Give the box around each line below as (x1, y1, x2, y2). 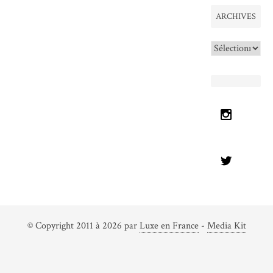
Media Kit (207, 219, 246, 232)
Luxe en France (139, 219, 199, 232)
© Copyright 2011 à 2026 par (27, 219, 140, 232)
